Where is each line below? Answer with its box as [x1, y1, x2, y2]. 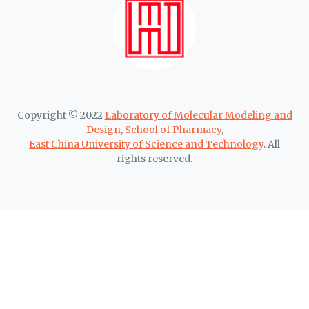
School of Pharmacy [124, 123, 221, 137]
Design [86, 123, 121, 137]
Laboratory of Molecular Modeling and [104, 109, 292, 122]
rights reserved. [117, 152, 192, 166]
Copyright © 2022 [17, 109, 105, 122]
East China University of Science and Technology [29, 138, 263, 151]
